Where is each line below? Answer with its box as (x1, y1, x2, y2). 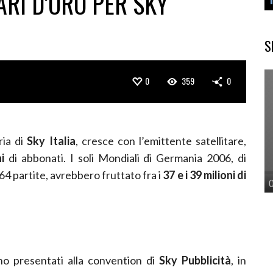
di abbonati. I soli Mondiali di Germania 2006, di (4, 151, 247, 165)
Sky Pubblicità (158, 253, 231, 267)
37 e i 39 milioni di (163, 168, 247, 182)
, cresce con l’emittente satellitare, (75, 133, 247, 147)
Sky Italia (27, 133, 76, 147)
